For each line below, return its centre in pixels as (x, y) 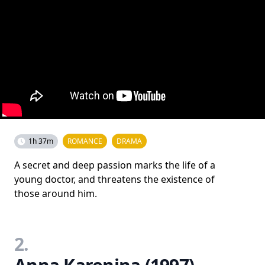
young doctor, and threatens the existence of (114, 179)
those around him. (56, 193)
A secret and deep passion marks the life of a (115, 165)
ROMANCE (85, 141)
